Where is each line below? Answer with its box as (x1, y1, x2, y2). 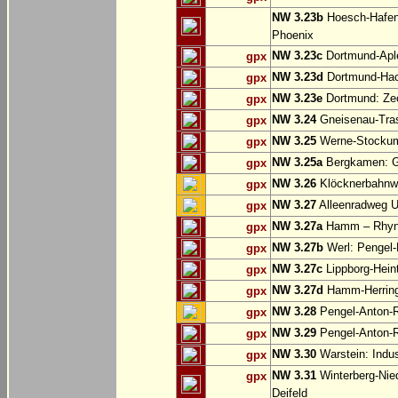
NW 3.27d (272, 283, 323, 298)
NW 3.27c (272, 262, 322, 276)
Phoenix (272, 28, 314, 43)
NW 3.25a (272, 155, 322, 170)
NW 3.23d (272, 70, 323, 84)
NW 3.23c (272, 49, 322, 63)
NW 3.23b (272, 11, 323, 25)
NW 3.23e (272, 92, 322, 106)
